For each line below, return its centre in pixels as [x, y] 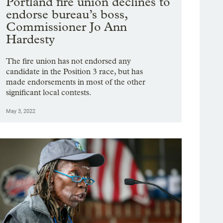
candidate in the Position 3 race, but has [75, 71]
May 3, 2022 [21, 111]
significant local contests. [49, 92]
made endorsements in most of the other [76, 82]
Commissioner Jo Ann [67, 26]
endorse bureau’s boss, [67, 14]
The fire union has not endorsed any [69, 61]
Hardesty [31, 39]
